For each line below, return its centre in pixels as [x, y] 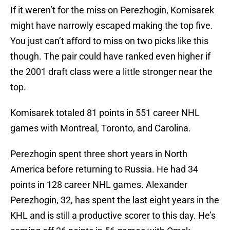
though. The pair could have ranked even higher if [110, 56]
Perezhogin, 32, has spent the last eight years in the [115, 200]
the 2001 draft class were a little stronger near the [111, 72]
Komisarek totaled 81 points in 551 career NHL [105, 113]
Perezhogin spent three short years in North [99, 154]
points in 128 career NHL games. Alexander [99, 185]
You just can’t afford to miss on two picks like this [109, 41]
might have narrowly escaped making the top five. [112, 26]
